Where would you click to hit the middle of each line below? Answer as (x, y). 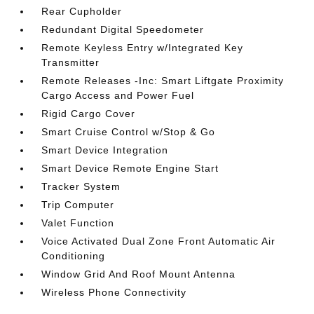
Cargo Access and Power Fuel (118, 95)
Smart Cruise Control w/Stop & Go (129, 132)
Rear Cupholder (82, 11)
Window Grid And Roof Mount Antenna (139, 274)
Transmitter (71, 62)
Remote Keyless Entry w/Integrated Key (143, 48)
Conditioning (74, 256)
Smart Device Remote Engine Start (130, 168)
